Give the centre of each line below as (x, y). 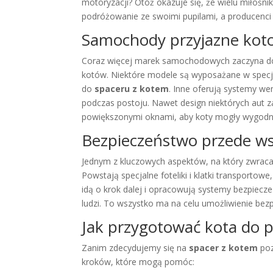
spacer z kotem (224, 247)
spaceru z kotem (132, 88)
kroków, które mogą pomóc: (138, 261)
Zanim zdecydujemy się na (136, 247)
